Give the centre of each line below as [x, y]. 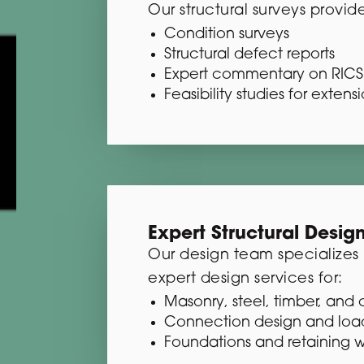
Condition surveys [227, 35]
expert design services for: [245, 279]
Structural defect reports [249, 55]
